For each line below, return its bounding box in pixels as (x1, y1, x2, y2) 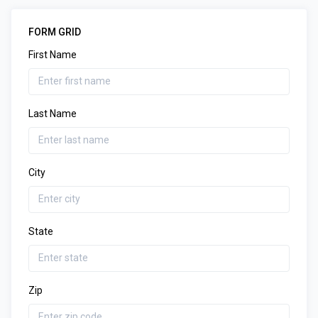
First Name (28, 48, 77, 60)
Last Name (28, 107, 77, 119)
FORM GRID (28, 26, 81, 38)
